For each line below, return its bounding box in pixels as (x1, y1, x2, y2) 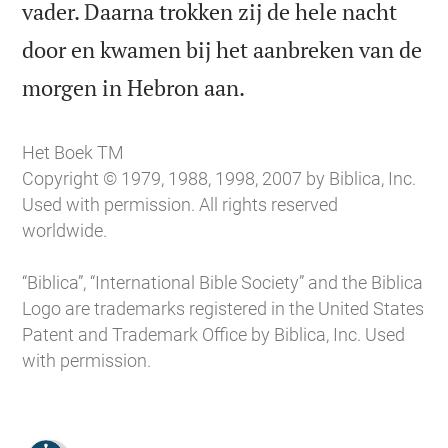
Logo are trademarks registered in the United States (22, 298, 425, 320)
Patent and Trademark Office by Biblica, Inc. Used (22, 324, 406, 346)
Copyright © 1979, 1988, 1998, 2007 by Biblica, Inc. (22, 168, 417, 190)
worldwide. (22, 220, 108, 242)
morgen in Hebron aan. (22, 72, 246, 102)
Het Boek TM (22, 142, 125, 164)
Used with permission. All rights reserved (22, 194, 339, 216)
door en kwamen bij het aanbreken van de (22, 34, 423, 64)
